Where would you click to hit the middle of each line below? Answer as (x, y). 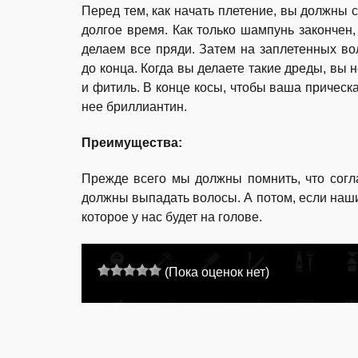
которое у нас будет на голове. (172, 217)
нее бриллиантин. (134, 107)
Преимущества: (132, 143)
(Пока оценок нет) (215, 272)
